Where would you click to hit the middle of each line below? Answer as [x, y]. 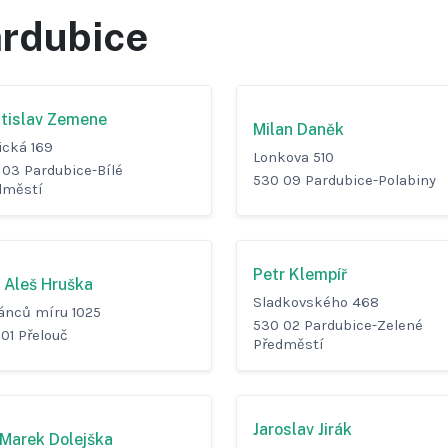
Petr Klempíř [300, 275]
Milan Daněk [298, 129]
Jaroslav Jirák [302, 430]
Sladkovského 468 [316, 303]
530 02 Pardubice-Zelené [338, 326]
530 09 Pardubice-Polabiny [344, 180]
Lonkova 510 [293, 157]
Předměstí [288, 345]
